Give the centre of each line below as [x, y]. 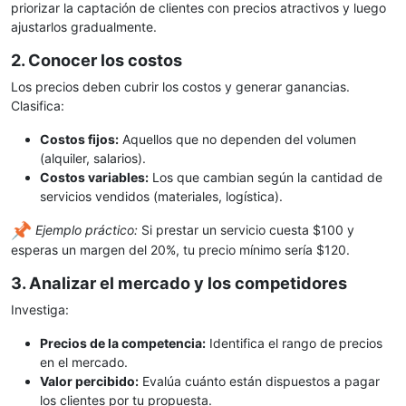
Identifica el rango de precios [294, 343]
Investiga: [40, 310]
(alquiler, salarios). [93, 158]
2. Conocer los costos [97, 59]
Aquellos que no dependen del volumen [237, 139]
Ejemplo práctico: [87, 229]
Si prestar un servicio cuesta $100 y [246, 229]
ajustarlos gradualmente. [84, 26]
